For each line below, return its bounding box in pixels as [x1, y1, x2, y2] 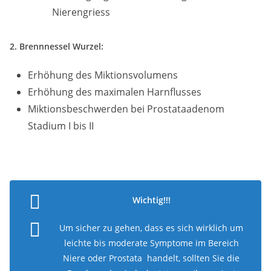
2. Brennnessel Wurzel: [10, 41, 103, 52]
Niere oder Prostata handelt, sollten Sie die [63, 252, 240, 264]
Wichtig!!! [132, 194, 171, 206]
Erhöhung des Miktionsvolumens [28, 68, 178, 82]
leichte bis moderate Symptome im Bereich [64, 237, 239, 249]
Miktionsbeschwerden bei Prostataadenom [28, 102, 224, 116]
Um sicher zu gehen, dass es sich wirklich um [59, 222, 243, 233]
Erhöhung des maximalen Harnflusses [28, 85, 201, 99]
